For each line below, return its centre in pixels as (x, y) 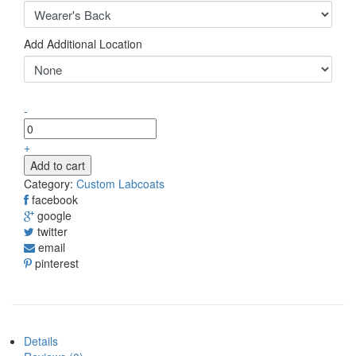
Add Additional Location (83, 44)
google (54, 215)
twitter (52, 231)
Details (41, 341)
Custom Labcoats (120, 184)
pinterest (57, 263)
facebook (55, 199)
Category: (50, 184)
